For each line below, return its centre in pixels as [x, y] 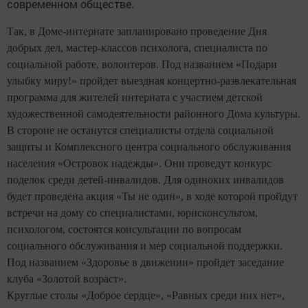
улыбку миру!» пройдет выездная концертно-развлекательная [152, 81]
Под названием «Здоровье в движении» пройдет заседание [145, 263]
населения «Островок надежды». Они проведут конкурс [139, 164]
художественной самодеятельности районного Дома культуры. [154, 114]
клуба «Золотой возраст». [67, 279]
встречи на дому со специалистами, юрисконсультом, [132, 213]
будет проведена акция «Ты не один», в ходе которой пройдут [152, 197]
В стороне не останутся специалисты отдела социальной [140, 131]
